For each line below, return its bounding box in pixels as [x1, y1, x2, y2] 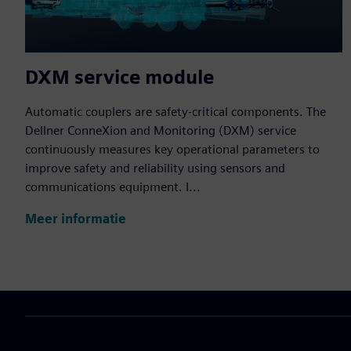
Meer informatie [25, 211, 126, 226]
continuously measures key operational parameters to [25, 142, 320, 157]
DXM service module [25, 66, 214, 89]
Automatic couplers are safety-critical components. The [25, 104, 326, 120]
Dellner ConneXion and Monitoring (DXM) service [25, 123, 296, 139]
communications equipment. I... [25, 179, 201, 195]
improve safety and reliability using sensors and [25, 161, 285, 176]
